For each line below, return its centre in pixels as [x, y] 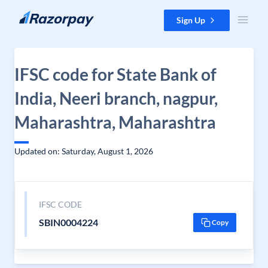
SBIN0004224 [68, 222]
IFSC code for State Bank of [115, 74]
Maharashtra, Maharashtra [115, 122]
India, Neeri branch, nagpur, [116, 98]
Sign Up [191, 20]
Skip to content [38, 15]
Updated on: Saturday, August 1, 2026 [84, 151]
